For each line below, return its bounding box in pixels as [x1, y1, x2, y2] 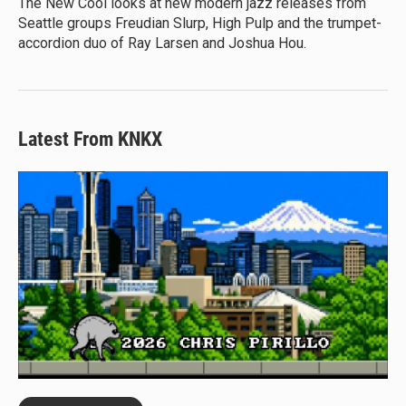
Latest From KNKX [18, 127, 162, 150]
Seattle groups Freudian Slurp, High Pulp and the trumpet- [18, 14, 382, 32]
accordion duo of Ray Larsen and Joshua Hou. [18, 34, 306, 52]
